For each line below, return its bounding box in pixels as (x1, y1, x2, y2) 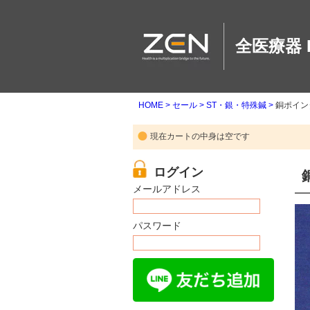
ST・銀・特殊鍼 (206, 100, 266, 110)
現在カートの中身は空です (150, 131, 250, 141)
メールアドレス (133, 183, 201, 194)
